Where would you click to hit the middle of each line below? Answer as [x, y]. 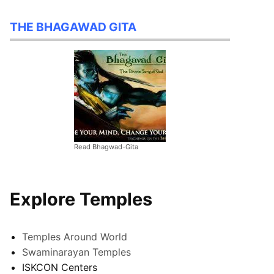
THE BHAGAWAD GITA [73, 27]
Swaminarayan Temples [76, 252]
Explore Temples [81, 199]
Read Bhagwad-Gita [106, 146]
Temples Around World [75, 236]
